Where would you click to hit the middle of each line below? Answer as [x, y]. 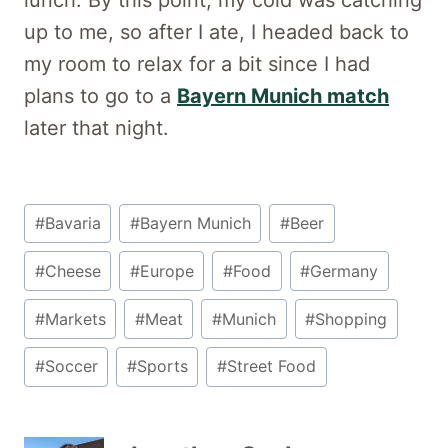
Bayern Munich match [283, 95]
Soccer [71, 366]
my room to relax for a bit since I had [197, 63]
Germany [344, 270]
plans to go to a [100, 95]
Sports [162, 366]
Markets [75, 318]
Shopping [351, 318]
